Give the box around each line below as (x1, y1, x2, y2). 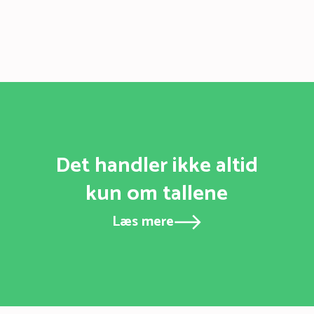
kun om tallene (86, 177, 228, 212)
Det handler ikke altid (55, 149, 259, 184)
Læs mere (112, 210, 174, 234)
